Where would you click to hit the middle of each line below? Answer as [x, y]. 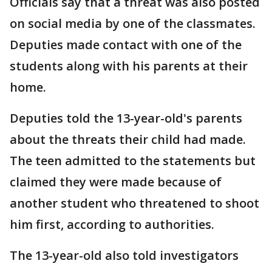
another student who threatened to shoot [134, 203]
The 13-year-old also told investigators [124, 256]
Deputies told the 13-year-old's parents [126, 118]
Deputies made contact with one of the [126, 45]
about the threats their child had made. [128, 140]
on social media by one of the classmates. [133, 24]
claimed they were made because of [116, 182]
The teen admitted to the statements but [133, 161]
